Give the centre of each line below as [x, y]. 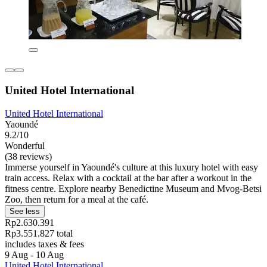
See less [25, 211]
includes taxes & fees [44, 244]
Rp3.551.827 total [39, 233]
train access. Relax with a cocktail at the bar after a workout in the [128, 178]
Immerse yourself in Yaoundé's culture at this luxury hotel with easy [131, 167]
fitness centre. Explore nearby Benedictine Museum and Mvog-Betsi [133, 188]
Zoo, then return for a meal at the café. [77, 199]
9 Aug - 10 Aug [34, 254]
